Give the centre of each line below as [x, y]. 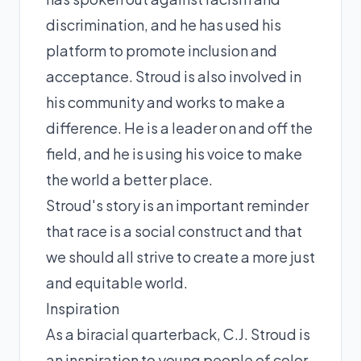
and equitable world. [117, 282]
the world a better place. [129, 179]
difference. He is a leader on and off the [179, 127]
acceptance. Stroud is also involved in [174, 76]
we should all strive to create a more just [180, 256]
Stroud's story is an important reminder [177, 205]
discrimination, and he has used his [164, 24]
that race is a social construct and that [174, 230]
